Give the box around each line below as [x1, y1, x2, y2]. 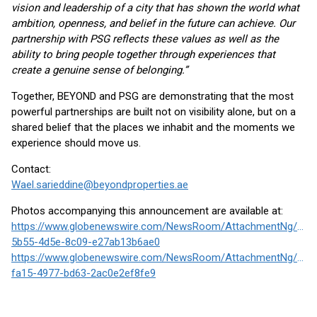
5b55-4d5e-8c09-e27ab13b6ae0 [11, 236, 160, 248]
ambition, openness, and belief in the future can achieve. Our [11, 17, 295, 30]
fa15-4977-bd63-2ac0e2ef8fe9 [11, 267, 156, 279]
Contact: [11, 163, 51, 175]
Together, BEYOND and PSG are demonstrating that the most [11, 90, 294, 103]
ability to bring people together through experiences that [11, 48, 275, 61]
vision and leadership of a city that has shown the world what [11, 1, 299, 14]
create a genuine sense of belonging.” [11, 64, 188, 76]
